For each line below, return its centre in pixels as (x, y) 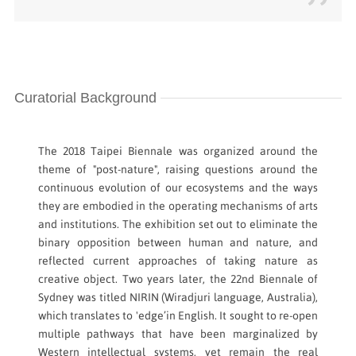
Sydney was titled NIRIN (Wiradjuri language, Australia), (178, 298)
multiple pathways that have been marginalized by (178, 334)
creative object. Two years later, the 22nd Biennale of (178, 279)
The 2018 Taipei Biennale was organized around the (178, 151)
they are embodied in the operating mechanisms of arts (178, 206)
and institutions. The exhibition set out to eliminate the (178, 224)
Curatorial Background (85, 98)
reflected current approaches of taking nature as (178, 261)
